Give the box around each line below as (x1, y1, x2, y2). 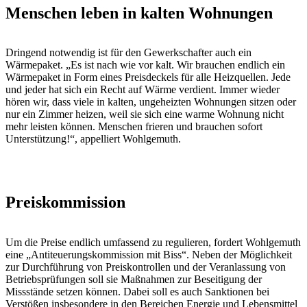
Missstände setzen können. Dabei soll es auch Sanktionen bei (5, 286, 269, 298)
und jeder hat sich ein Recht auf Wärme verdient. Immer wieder (5, 84, 280, 96)
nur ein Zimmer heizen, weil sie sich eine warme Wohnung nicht (5, 108, 284, 121)
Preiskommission (5, 193, 125, 212)
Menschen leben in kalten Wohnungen (5, 3, 273, 22)
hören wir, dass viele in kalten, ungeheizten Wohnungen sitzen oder (5, 96, 296, 108)
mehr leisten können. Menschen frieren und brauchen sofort (5, 121, 262, 133)
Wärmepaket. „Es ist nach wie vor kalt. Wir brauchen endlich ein (5, 59, 285, 71)
